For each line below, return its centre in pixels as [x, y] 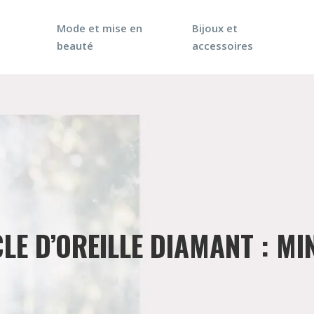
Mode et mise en [100, 28]
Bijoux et [215, 28]
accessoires [223, 46]
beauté [75, 46]
